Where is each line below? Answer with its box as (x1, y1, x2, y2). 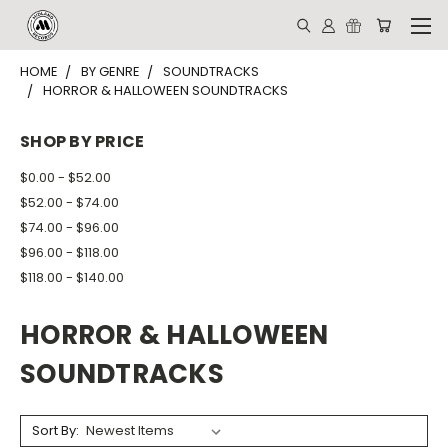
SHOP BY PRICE (20, 130, 145, 153)
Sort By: (31, 420, 79, 440)
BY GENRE (81, 62, 140, 81)
